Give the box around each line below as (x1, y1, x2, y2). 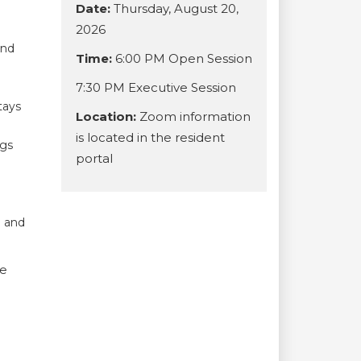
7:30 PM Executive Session (76, 80, 236, 95)
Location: (76, 109, 139, 124)
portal (76, 151, 113, 166)
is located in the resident (76, 130, 225, 145)
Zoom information (139, 109, 251, 124)
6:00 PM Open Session (112, 51, 252, 66)
